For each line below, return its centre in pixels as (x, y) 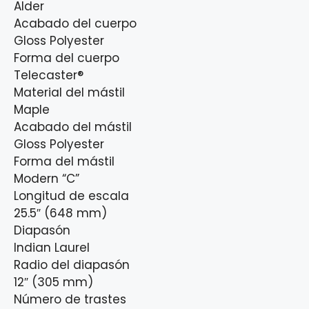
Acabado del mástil (73, 127)
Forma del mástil (64, 162)
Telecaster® (49, 76)
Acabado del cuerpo (75, 24)
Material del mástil (69, 93)
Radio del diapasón (72, 265)
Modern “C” (47, 179)
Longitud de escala (71, 196)
